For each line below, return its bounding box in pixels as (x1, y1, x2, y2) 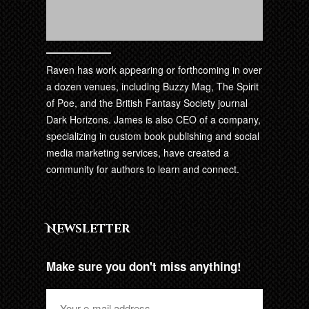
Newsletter (46, 220, 131, 237)
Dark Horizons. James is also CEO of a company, (46, 112, 261, 126)
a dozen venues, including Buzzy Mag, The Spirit (46, 79, 259, 93)
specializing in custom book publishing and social (46, 128, 260, 143)
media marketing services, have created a (46, 145, 230, 159)
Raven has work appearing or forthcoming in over (46, 62, 263, 77)
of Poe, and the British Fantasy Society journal (46, 95, 248, 110)
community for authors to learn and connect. (46, 161, 240, 176)
